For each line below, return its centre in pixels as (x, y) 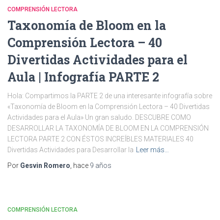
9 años (101, 165)
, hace (80, 165)
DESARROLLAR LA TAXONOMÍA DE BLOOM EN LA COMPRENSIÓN (108, 128)
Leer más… (152, 150)
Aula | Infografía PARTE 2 (83, 77)
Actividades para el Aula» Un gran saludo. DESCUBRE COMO (99, 117)
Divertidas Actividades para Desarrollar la (70, 150)
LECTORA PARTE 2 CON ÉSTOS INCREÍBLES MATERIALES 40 (100, 139)
